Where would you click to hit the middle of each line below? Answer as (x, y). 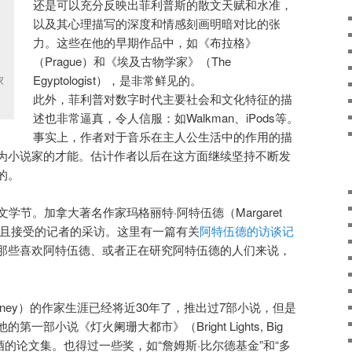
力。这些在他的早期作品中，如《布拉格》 (145, 42)
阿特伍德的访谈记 (247, 231)
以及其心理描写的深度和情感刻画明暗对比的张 (157, 23)
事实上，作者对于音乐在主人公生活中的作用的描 (163, 136)
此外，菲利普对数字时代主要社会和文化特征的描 (163, 98)
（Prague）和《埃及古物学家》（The (132, 60)
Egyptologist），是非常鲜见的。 (118, 79)
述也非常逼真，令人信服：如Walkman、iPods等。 (166, 117)
